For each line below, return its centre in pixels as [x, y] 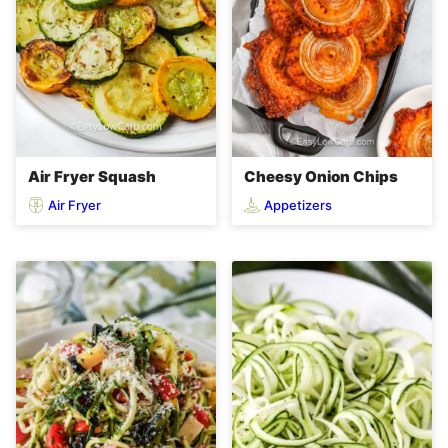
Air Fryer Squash [92, 177]
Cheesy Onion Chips [321, 177]
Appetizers [298, 204]
